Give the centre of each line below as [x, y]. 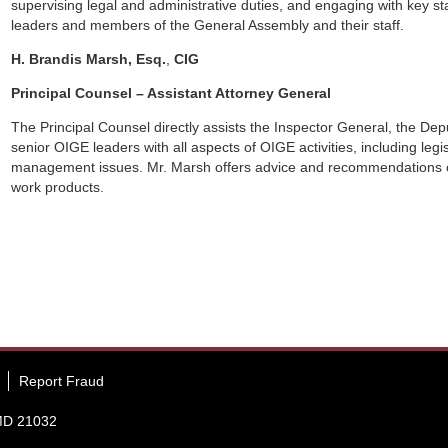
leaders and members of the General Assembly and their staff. [208, 25]
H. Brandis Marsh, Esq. [89, 59]
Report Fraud [61, 381]
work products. [58, 187]
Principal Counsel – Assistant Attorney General [171, 93]
